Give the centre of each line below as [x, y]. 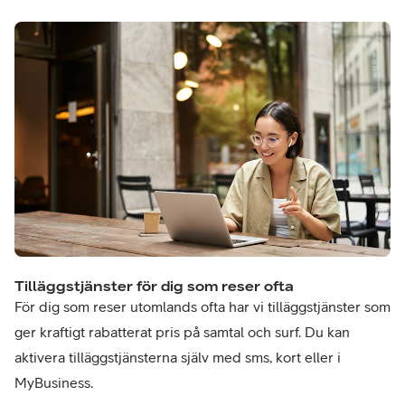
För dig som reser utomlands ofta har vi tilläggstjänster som [202, 306]
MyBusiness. [54, 382]
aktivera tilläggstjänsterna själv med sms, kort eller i [178, 357]
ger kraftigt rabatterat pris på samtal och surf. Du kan [182, 331]
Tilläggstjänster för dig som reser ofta [154, 285]
